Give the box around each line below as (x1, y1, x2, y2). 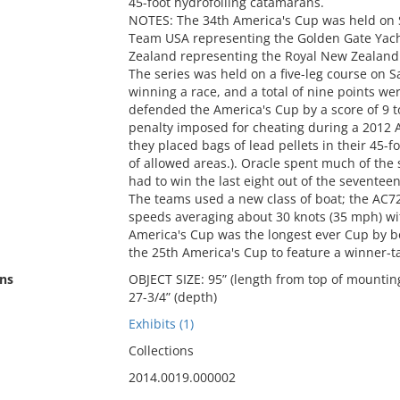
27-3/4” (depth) (128, 288, 217, 305)
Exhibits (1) (128, 315, 194, 332)
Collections (128, 342, 194, 359)
